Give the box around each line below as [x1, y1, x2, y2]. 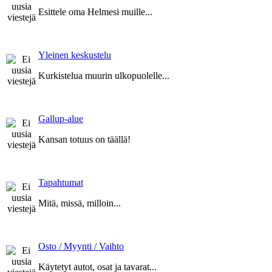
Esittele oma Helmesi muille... [38, 6, 152, 17]
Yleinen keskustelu [38, 49, 111, 60]
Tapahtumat [38, 177, 83, 188]
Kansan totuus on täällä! [38, 134, 131, 144]
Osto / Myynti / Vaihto [38, 240, 124, 251]
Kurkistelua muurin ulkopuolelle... [38, 70, 169, 81]
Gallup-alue [38, 113, 83, 124]
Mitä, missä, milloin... [38, 197, 121, 208]
